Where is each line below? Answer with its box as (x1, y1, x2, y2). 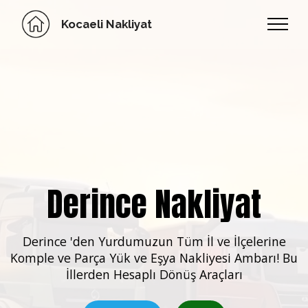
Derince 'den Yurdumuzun (22, 233, 173, 250)
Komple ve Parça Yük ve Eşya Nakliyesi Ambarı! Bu (10, 250, 298, 266)
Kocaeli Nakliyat (60, 17, 152, 31)
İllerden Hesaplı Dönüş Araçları (65, 266, 243, 283)
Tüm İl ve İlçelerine (176, 233, 286, 250)
